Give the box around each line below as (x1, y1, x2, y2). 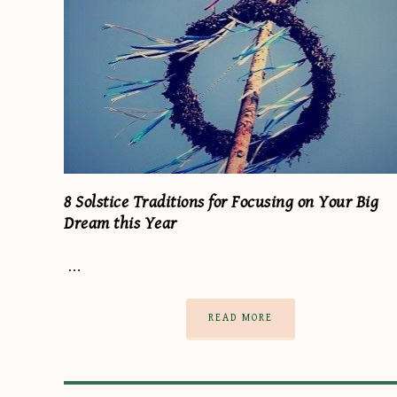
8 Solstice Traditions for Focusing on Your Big (64, 191, 378, 213)
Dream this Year (64, 213, 177, 234)
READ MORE (208, 311, 274, 323)
